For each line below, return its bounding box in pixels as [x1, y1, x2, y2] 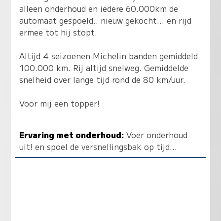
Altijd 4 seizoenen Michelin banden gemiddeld [19, 50, 198, 62]
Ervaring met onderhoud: [19, 129, 124, 141]
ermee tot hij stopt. [19, 26, 98, 38]
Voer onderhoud [124, 129, 188, 141]
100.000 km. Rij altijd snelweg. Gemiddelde [19, 62, 189, 74]
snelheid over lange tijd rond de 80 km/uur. [19, 74, 186, 86]
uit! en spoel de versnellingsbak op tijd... [19, 141, 178, 153]
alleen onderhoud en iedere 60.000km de [19, 2, 179, 15]
